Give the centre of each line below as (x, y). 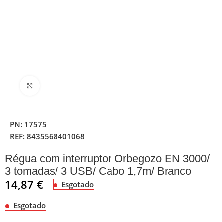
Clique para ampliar (71, 85)
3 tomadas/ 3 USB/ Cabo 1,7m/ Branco (98, 171)
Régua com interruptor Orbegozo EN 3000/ (108, 158)
